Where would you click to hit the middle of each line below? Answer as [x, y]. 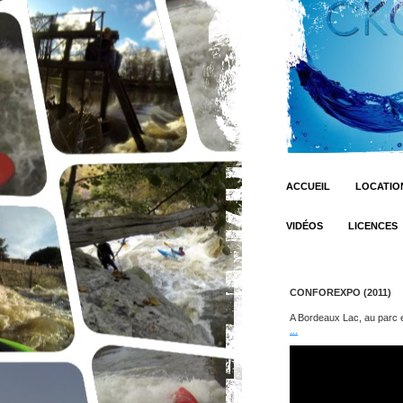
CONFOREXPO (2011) [340, 292]
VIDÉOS [304, 226]
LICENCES [373, 226]
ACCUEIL [308, 186]
